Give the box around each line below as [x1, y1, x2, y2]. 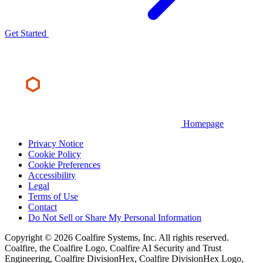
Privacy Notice [28, 138, 83, 149]
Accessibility [28, 170, 76, 180]
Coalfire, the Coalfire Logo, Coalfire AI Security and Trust [5, 242, 221, 253]
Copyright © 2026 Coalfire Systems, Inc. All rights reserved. [5, 232, 229, 242]
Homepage [183, 118, 224, 129]
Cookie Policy [28, 149, 81, 159]
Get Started [5, 28, 49, 38]
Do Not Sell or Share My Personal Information [28, 212, 201, 222]
